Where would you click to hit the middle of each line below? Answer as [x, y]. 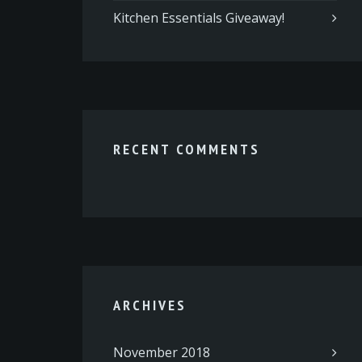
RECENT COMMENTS [187, 149]
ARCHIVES [150, 305]
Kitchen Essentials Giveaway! [199, 18]
